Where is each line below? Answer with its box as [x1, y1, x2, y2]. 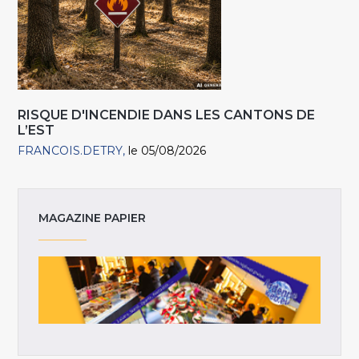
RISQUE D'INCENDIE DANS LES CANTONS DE [18, 107, 316, 123]
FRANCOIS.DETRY [18, 143, 123, 159]
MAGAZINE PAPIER [38, 210, 147, 225]
